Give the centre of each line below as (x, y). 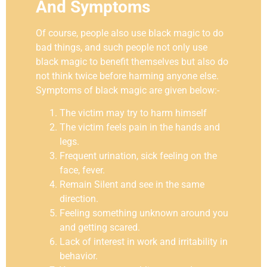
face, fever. (82, 170)
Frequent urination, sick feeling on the (138, 156)
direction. (79, 199)
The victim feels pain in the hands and (140, 128)
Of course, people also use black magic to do (130, 33)
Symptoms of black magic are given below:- (128, 90)
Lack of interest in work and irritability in (144, 242)
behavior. (79, 256)
